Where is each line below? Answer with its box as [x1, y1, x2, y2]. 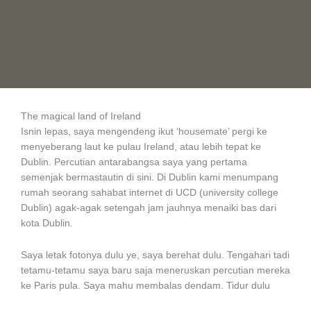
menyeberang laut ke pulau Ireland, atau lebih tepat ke [21, 141, 261, 152]
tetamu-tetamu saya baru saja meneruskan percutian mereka [21, 264, 290, 276]
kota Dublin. [21, 217, 73, 228]
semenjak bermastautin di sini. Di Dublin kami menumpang [21, 171, 278, 183]
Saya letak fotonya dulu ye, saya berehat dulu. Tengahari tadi [21, 249, 289, 260]
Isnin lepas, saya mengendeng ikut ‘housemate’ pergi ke [21, 126, 267, 137]
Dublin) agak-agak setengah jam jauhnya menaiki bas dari [21, 202, 276, 213]
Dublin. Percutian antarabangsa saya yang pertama [21, 156, 247, 167]
